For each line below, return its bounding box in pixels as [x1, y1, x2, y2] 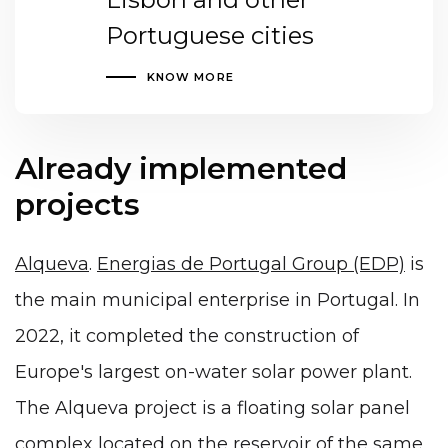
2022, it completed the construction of [15, 324, 359, 347]
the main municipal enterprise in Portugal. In [15, 288, 420, 311]
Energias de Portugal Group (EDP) [97, 252, 405, 275]
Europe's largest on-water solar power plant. [15, 360, 412, 383]
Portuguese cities [105, 21, 314, 51]
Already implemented [15, 150, 347, 188]
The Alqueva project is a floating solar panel [15, 396, 410, 419]
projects [15, 186, 140, 224]
